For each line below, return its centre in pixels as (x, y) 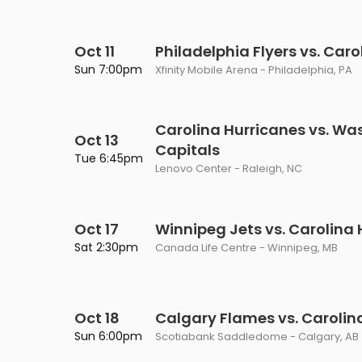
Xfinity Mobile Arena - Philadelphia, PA (254, 70)
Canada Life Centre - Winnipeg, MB (246, 248)
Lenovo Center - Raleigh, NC (229, 168)
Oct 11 (95, 51)
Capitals (187, 150)
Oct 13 (97, 140)
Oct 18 (97, 318)
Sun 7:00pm (108, 69)
